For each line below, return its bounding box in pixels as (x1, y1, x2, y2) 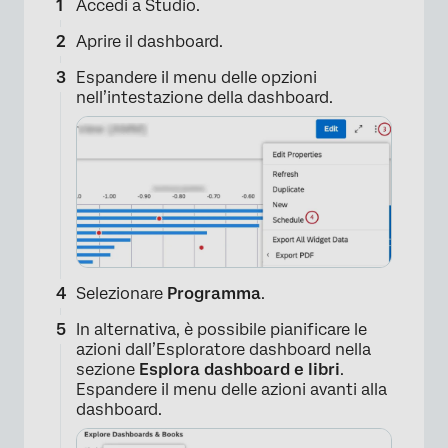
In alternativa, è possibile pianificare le (76, 319, 367, 339)
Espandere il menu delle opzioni (76, 68, 317, 87)
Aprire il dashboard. (76, 32, 223, 51)
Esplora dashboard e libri (139, 359, 340, 379)
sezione (76, 359, 139, 379)
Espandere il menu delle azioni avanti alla (76, 379, 387, 399)
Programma (167, 283, 261, 303)
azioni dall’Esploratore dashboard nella (76, 339, 371, 359)
